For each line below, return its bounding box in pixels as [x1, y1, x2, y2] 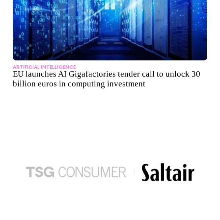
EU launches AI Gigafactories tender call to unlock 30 [13, 69, 200, 79]
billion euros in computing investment [13, 79, 145, 89]
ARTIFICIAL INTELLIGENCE [13, 63, 76, 71]
